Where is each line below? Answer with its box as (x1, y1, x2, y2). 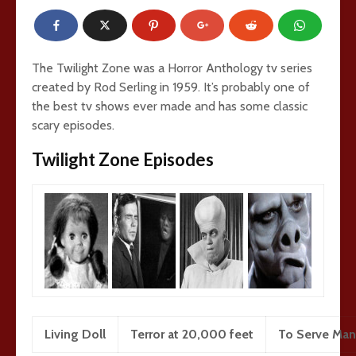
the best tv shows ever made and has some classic (32, 99, 308, 114)
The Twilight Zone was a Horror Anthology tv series (32, 60, 312, 75)
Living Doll (44, 327, 106, 342)
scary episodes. (32, 118, 114, 133)
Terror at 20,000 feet (130, 327, 253, 342)
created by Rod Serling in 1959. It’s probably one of (32, 79, 310, 95)
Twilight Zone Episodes (32, 149, 214, 170)
